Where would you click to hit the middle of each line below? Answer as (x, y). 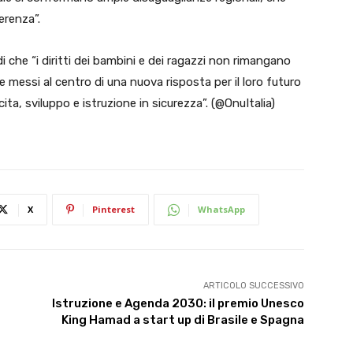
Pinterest (113, 209)
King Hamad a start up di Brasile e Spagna (182, 320)
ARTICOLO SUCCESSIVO (253, 286)
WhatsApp (221, 209)
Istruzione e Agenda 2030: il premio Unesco (178, 303)
